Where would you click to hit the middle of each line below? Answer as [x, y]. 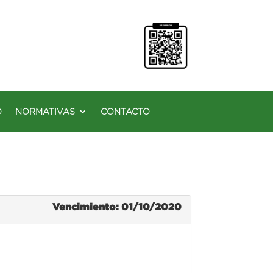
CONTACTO [125, 111]
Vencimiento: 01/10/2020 [117, 206]
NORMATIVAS [45, 111]
